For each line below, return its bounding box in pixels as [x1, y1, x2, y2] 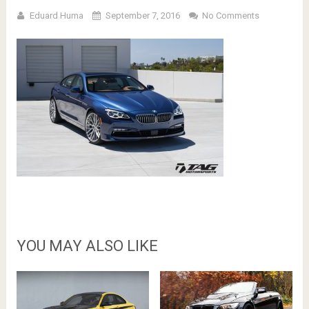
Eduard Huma [29, 10, 83, 21]
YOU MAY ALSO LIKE [16, 237, 158, 255]
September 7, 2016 [105, 10, 180, 21]
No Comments [201, 10, 259, 21]
